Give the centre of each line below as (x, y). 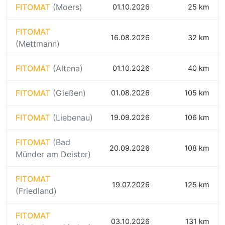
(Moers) (68, 7)
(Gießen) (69, 93)
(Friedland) (36, 191)
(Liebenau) (73, 118)
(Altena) (68, 69)
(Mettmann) (38, 44)
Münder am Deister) (53, 154)
